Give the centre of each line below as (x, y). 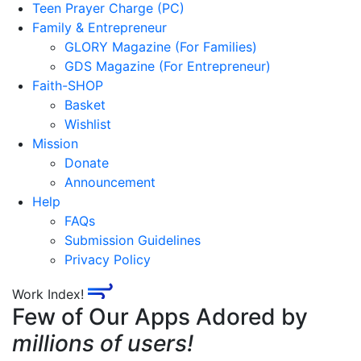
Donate (87, 163)
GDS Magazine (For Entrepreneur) (168, 66)
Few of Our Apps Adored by (160, 317)
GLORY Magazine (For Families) (161, 47)
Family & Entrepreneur (100, 27)
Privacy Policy (108, 259)
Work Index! (50, 294)
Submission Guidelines (133, 240)
